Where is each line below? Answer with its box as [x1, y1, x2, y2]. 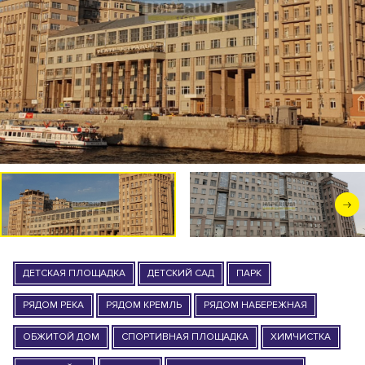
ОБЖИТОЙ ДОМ [23, 331, 99, 343]
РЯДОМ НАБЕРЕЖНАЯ [204, 299, 307, 311]
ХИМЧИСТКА [270, 331, 331, 343]
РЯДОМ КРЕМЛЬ [106, 299, 182, 311]
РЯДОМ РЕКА [23, 299, 84, 311]
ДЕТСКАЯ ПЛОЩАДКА [23, 267, 125, 279]
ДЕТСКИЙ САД [147, 267, 214, 279]
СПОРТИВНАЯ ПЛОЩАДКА [121, 331, 248, 343]
